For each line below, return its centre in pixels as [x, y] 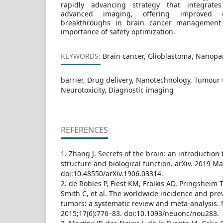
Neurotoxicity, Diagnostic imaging [117, 90]
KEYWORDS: [81, 56]
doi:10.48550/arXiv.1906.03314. [112, 173]
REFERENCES [84, 130]
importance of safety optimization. [119, 32]
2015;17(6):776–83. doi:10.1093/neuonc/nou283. [140, 213]
